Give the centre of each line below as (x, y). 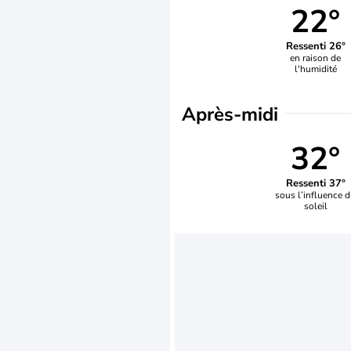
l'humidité (315, 69)
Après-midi (230, 114)
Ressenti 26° (315, 46)
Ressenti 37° (315, 183)
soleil (315, 206)
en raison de (316, 58)
